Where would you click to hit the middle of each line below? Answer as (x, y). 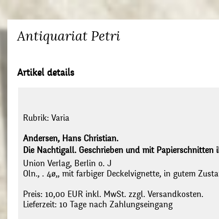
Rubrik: (37, 118)
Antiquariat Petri (69, 36)
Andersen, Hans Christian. (71, 139)
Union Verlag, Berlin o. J (67, 164)
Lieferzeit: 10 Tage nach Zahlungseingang (98, 205)
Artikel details (46, 73)
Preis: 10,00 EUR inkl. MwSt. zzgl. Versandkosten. (113, 195)
